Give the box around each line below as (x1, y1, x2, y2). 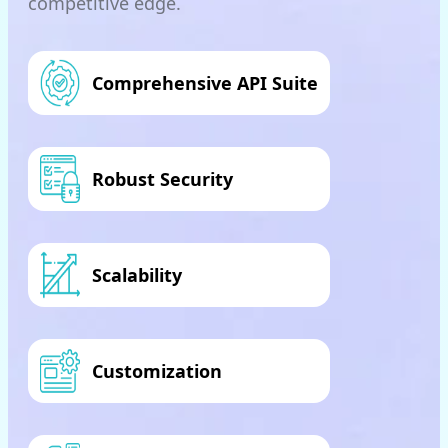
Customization (92, 359, 222, 384)
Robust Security (92, 167, 233, 192)
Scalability (92, 263, 182, 288)
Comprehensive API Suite (92, 71, 318, 96)
